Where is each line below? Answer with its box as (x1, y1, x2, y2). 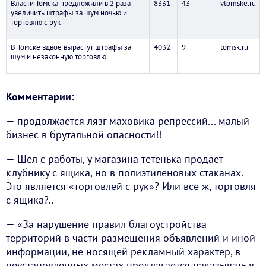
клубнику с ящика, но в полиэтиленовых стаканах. (6, 166, 243, 180)
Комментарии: (6, 90, 74, 104)
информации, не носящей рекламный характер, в (6, 245, 240, 259)
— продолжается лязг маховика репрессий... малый (6, 114, 249, 128)
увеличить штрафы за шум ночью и (10, 8, 127, 18)
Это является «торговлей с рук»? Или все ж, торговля (6, 179, 256, 194)
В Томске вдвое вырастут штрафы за (10, 42, 131, 53)
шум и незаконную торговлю (10, 52, 106, 62)
